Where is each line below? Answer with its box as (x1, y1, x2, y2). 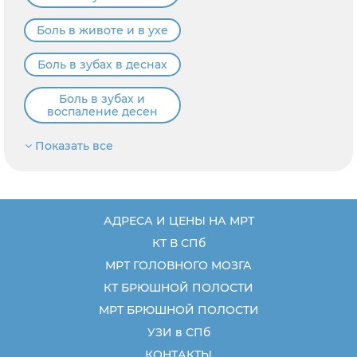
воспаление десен (46, 104, 158, 119)
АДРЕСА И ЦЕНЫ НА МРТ (103, 213, 254, 228)
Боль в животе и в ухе (36, 22, 168, 37)
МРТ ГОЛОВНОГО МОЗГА (105, 257, 252, 273)
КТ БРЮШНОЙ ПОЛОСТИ (104, 280, 253, 295)
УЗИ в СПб (147, 324, 210, 339)
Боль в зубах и (59, 91, 146, 106)
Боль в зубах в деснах (37, 57, 167, 72)
